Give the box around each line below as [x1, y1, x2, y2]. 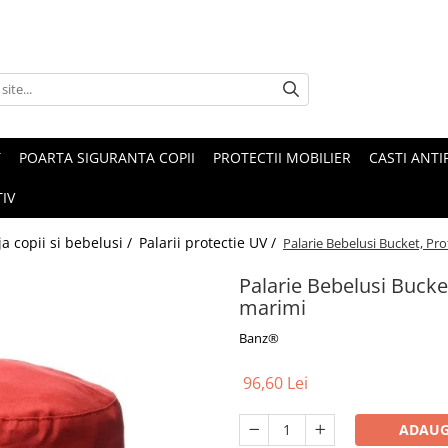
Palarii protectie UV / [139, 233, 280, 253]
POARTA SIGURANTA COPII [19, 148, 195, 168]
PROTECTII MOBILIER [213, 148, 351, 168]
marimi [239, 294, 306, 322]
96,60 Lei [243, 372, 308, 395]
